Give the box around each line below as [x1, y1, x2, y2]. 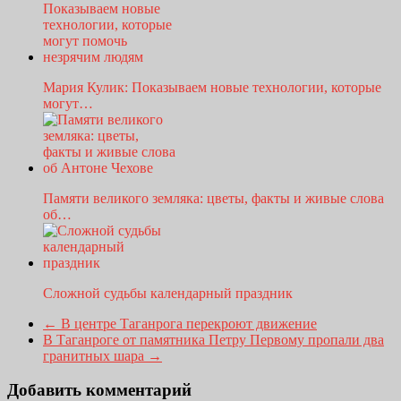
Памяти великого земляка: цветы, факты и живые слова [43, 190, 384, 206]
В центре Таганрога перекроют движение [57, 315, 317, 331]
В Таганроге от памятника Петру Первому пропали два [43, 331, 384, 347]
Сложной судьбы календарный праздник [43, 285, 293, 301]
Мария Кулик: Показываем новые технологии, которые [43, 79, 381, 95]
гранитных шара [43, 347, 148, 363]
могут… [43, 95, 93, 111]
